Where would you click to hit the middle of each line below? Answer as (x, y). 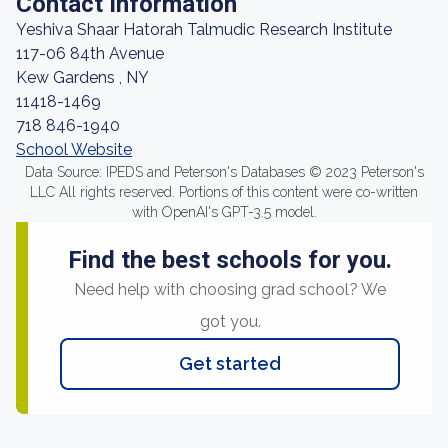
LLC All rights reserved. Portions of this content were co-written (224, 192)
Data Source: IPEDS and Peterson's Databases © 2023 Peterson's (224, 172)
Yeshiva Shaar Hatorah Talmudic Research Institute (204, 29)
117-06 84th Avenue (90, 53)
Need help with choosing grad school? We (230, 289)
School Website (74, 149)
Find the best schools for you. (230, 260)
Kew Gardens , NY (82, 77)
